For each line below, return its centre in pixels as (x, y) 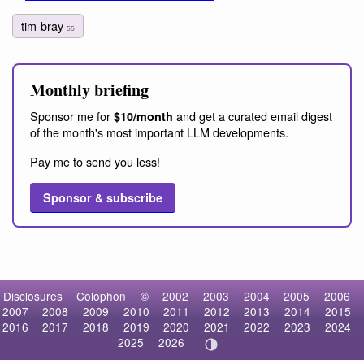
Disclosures (32, 296)
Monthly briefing (89, 89)
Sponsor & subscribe (103, 197)
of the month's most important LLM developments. (159, 132)
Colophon (102, 296)
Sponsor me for (72, 115)
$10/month (143, 116)
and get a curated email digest (253, 115)
